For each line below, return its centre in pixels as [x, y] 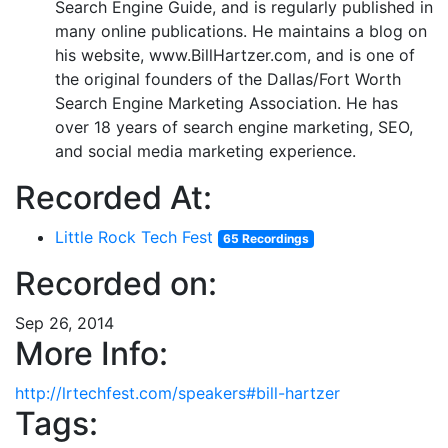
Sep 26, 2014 [64, 323]
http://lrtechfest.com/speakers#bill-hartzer [177, 393]
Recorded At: [113, 197]
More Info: [91, 353]
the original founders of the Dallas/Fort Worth [228, 79]
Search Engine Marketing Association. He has [226, 103]
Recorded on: [116, 283]
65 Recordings [265, 238]
